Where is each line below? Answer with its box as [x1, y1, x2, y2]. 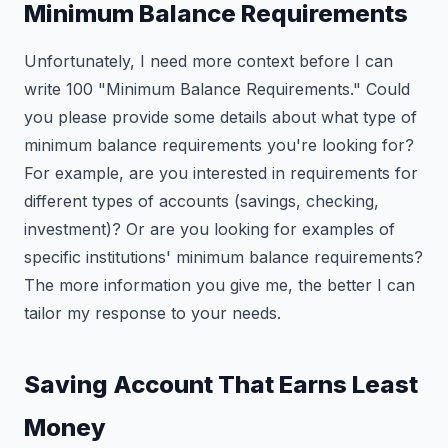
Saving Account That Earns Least [24, 370, 418, 399]
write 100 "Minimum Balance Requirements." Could [24, 79, 410, 99]
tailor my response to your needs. [24, 303, 281, 323]
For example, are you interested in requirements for [24, 163, 418, 183]
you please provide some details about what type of [24, 107, 417, 127]
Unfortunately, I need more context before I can [24, 51, 393, 71]
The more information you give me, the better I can [24, 275, 415, 295]
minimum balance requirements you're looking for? [24, 135, 414, 155]
